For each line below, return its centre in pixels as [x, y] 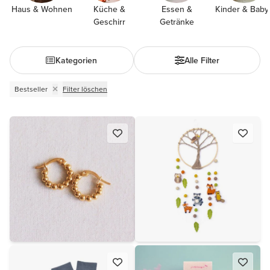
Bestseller [31, 89]
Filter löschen [85, 89]
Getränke [177, 22]
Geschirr [109, 22]
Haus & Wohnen [42, 9]
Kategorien [77, 60]
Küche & [109, 9]
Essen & [177, 9]
